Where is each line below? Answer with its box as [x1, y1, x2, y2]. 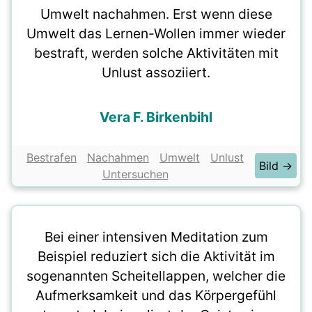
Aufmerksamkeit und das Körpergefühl [36, 287, 276, 304]
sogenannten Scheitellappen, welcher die [26, 267, 286, 284]
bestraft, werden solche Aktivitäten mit [33, 45, 279, 61]
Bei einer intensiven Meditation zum [44, 228, 268, 245]
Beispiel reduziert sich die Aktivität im [37, 248, 275, 265]
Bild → [259, 159, 292, 173]
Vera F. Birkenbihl [100, 109, 212, 125]
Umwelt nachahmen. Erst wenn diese [40, 6, 272, 22]
